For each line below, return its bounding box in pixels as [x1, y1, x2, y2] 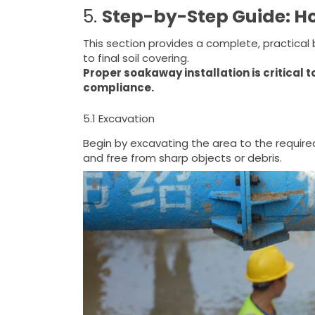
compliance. [82, 80, 154, 96]
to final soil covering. [82, 51, 189, 66]
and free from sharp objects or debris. [82, 150, 282, 166]
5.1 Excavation [82, 110, 155, 126]
